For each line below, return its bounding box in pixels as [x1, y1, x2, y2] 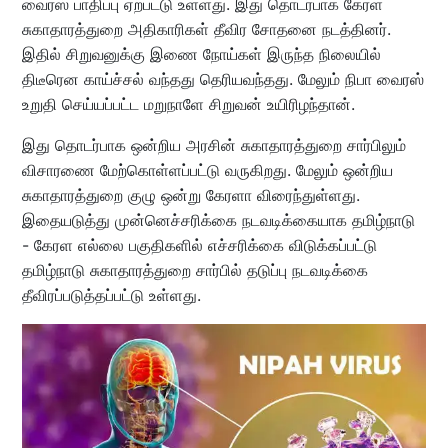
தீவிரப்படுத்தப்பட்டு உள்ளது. [21, 284, 201, 305]
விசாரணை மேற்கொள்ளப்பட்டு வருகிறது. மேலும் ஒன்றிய [21, 159, 393, 180]
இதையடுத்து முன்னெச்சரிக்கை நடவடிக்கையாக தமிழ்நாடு [21, 209, 415, 230]
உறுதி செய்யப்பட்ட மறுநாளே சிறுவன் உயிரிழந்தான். [21, 93, 360, 114]
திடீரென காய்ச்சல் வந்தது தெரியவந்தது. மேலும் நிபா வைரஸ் [21, 68, 424, 89]
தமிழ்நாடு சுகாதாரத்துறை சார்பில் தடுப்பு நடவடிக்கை [21, 259, 368, 280]
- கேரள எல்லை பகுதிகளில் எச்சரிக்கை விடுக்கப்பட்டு [21, 234, 377, 255]
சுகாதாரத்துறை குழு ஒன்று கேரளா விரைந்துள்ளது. [21, 184, 360, 205]
